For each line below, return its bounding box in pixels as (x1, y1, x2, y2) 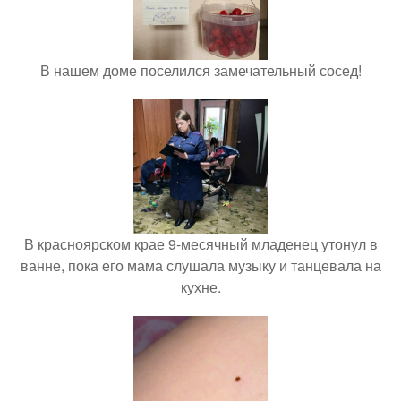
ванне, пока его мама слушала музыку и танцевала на (20, 254, 381, 276)
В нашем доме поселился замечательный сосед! (39, 59, 362, 81)
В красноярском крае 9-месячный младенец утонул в (23, 233, 378, 254)
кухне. (180, 276, 221, 297)
